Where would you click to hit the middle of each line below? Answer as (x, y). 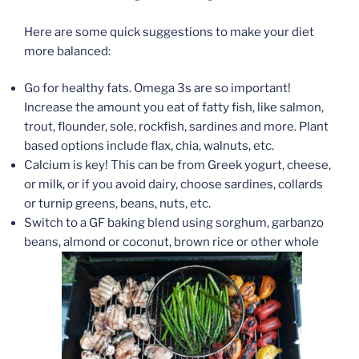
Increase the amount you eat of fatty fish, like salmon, (174, 108)
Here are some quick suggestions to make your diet (169, 32)
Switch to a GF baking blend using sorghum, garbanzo (174, 223)
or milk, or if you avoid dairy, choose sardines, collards (173, 185)
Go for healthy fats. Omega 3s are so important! (157, 89)
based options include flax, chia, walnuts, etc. (149, 146)
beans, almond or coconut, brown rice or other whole (171, 242)
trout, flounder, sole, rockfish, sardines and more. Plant (176, 127)
